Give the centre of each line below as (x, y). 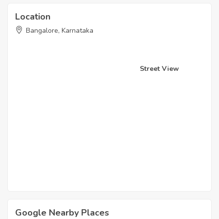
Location (33, 17)
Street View (159, 69)
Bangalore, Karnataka (60, 31)
